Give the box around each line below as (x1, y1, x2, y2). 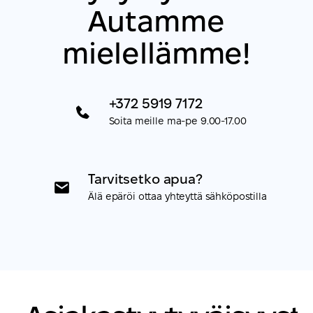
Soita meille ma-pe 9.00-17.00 (108, 115, 247, 127)
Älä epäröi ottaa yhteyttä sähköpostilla (88, 191, 267, 203)
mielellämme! (61, 36, 252, 69)
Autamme (88, 4, 225, 37)
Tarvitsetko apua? (88, 172, 203, 187)
